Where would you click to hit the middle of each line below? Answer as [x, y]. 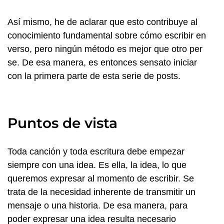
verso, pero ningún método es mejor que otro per [105, 49]
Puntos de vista [62, 123]
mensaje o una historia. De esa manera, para [97, 205]
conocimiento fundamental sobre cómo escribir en [107, 35]
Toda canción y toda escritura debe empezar [96, 151]
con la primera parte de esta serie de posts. [94, 76]
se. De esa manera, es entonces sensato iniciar [102, 62]
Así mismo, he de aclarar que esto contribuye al [102, 22]
